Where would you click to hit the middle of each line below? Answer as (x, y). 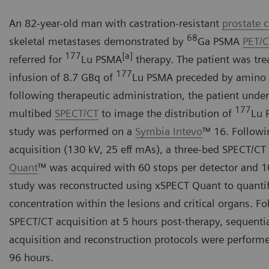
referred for (37, 59)
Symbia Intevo (169, 131)
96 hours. (31, 257)
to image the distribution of (167, 113)
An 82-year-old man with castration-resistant (116, 23)
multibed (32, 113)
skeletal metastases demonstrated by (98, 41)
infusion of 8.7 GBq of (62, 77)
